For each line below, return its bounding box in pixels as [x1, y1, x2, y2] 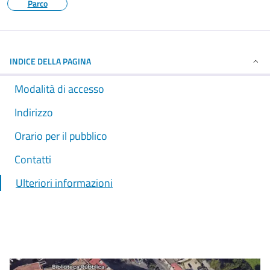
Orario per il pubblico [14, 128, 107, 144]
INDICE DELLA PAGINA [10, 55, 91, 67]
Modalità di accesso [14, 81, 104, 97]
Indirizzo [14, 104, 53, 121]
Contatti [14, 151, 51, 168]
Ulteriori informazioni [16, 175, 113, 191]
